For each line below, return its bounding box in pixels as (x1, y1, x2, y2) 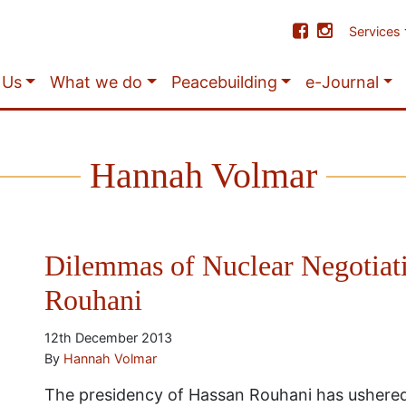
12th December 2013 (43, 330, 172, 345)
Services (349, 24, 401, 39)
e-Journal (304, 72, 379, 92)
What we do (50, 72, 143, 92)
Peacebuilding (170, 72, 277, 92)
